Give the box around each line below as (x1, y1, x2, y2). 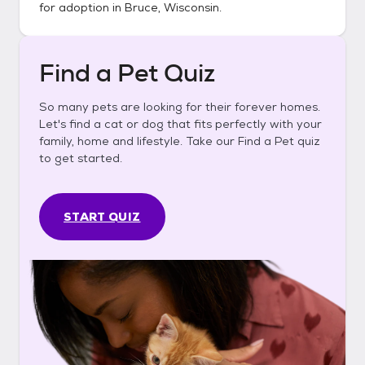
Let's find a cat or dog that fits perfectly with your (39, 117, 322, 131)
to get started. (39, 151, 122, 165)
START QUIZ (64, 209, 141, 224)
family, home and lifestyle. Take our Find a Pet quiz (39, 134, 320, 148)
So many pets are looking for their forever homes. (39, 99, 320, 114)
